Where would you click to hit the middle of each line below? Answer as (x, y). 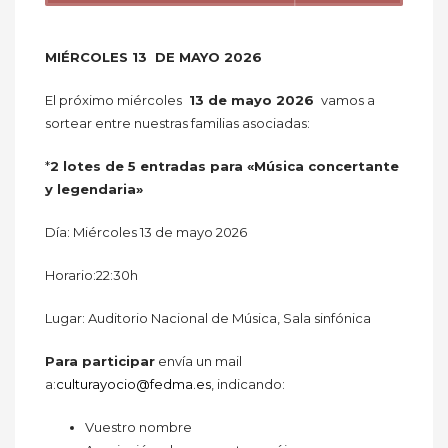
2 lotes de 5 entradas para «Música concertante (224, 166)
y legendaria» (94, 189)
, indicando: (248, 384)
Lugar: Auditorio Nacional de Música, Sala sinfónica (208, 318)
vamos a (346, 100)
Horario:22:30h (91, 275)
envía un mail (198, 361)
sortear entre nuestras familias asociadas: (177, 123)
